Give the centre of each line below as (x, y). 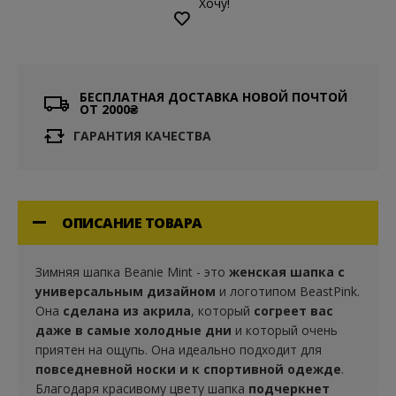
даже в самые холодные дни (133, 330)
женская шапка (282, 272)
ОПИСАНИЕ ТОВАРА (132, 223)
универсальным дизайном (126, 291)
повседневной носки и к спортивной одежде (188, 369)
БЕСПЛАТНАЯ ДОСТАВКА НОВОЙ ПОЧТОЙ (213, 97)
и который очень (285, 330)
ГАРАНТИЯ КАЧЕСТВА (142, 136)
